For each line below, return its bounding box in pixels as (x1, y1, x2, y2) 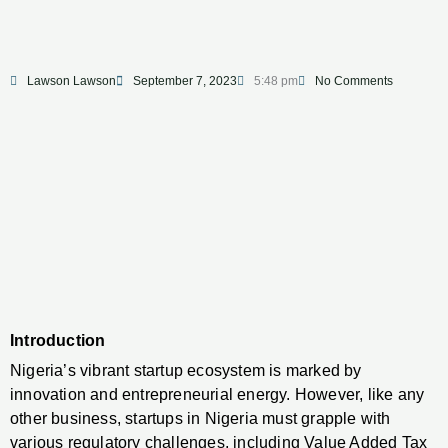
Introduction (10, 332, 106, 350)
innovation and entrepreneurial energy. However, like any (10, 386, 425, 404)
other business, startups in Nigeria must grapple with (10, 410, 391, 428)
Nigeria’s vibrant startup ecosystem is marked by (10, 362, 362, 380)
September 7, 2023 (133, 74, 237, 88)
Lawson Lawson (27, 74, 116, 88)
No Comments (315, 74, 393, 88)
